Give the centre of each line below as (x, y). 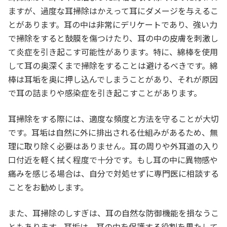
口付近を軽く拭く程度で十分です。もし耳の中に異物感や (113, 159)
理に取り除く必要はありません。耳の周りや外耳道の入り (113, 146)
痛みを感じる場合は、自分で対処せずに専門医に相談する (113, 173)
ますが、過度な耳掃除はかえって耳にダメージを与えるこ (113, 10)
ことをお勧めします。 (48, 187)
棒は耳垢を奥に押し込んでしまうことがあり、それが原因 (113, 79)
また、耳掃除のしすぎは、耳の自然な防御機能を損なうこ (113, 213)
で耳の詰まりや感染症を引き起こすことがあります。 (105, 92)
